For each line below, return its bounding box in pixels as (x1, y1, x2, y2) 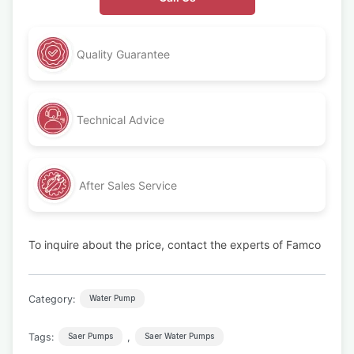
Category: (28, 292, 75, 305)
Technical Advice (77, 112, 164, 126)
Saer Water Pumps (145, 332, 214, 341)
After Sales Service (79, 178, 177, 192)
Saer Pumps (68, 332, 113, 341)
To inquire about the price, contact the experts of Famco (28, 238, 321, 251)
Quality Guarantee (77, 47, 170, 61)
